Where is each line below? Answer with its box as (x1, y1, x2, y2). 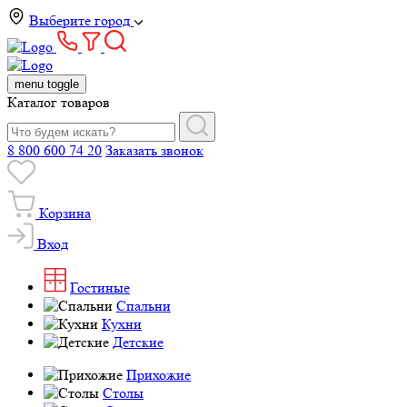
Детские (113, 333, 164, 351)
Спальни (116, 297, 171, 314)
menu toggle (15, 77, 79, 91)
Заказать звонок (105, 142, 203, 159)
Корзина (39, 204, 91, 222)
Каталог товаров (7, 94, 110, 111)
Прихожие (126, 366, 191, 383)
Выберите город (29, 12, 134, 29)
